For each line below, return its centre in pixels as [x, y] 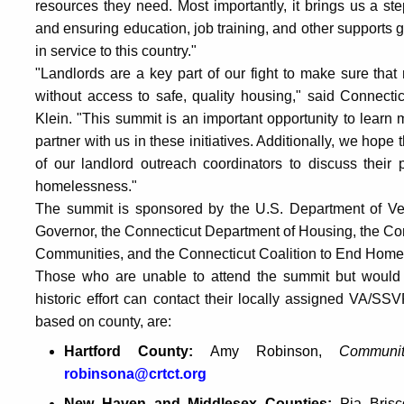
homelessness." [86, 187]
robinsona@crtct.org [135, 374]
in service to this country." [116, 51]
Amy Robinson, [275, 352]
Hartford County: [138, 352]
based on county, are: [103, 322]
